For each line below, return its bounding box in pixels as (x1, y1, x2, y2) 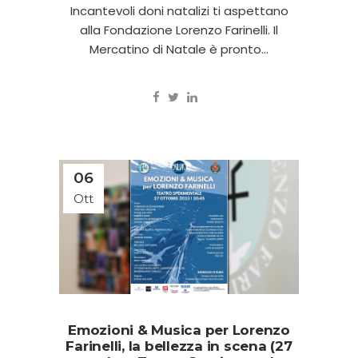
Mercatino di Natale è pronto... (89, 40, 268, 58)
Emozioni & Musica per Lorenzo (68, 322, 290, 339)
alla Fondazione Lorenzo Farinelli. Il (80, 21, 278, 38)
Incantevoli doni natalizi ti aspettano (70, 2, 288, 19)
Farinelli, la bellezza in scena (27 (66, 338, 292, 355)
